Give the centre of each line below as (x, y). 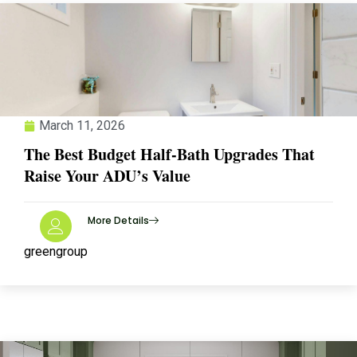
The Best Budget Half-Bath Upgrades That (169, 154)
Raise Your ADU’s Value (107, 176)
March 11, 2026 (82, 126)
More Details (118, 220)
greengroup (56, 251)
